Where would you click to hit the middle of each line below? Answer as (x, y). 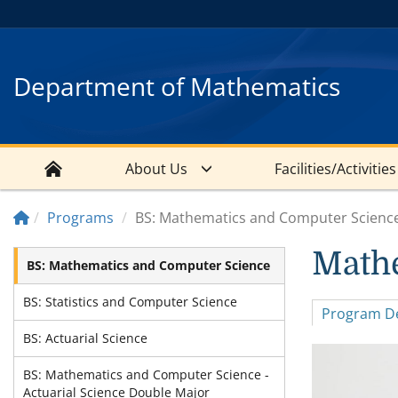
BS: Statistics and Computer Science (130, 302)
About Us (156, 169)
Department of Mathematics (177, 86)
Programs (80, 218)
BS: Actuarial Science (85, 338)
